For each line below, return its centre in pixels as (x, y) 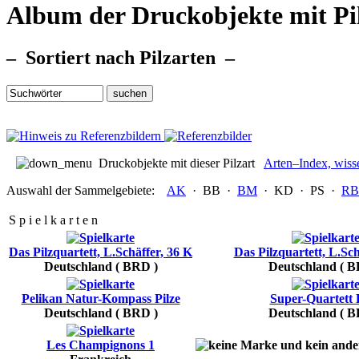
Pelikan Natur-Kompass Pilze (101, 299)
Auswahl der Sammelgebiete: (81, 191)
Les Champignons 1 (101, 345)
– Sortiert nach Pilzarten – (121, 58)
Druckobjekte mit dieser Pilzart (175, 163)
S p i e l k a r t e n (53, 220)
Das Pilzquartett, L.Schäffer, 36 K (101, 252)
